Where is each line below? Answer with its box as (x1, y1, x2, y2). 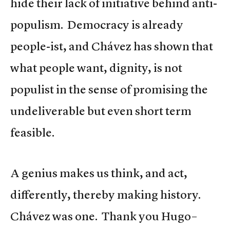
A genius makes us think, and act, (10, 166, 187, 181)
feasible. (10, 125, 54, 140)
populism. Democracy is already (10, 17, 183, 32)
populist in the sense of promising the (10, 82, 208, 97)
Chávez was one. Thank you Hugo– (10, 209, 197, 224)
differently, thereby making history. (10, 187, 203, 202)
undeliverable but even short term (10, 104, 191, 119)
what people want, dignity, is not (10, 61, 182, 75)
